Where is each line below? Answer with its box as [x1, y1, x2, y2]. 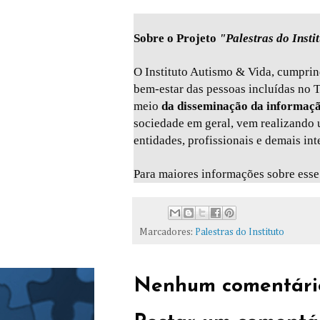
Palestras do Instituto [195, 227, 284, 237]
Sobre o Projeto [134, 31, 219, 46]
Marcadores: [139, 227, 195, 237]
